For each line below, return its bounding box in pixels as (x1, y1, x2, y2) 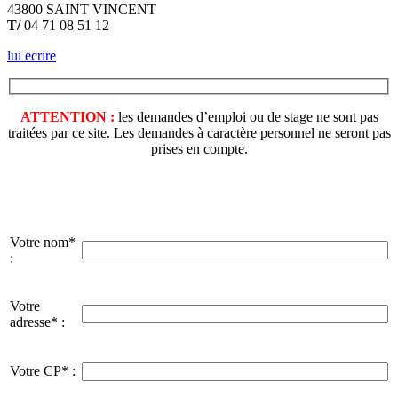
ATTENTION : (20, 109, 115, 125)
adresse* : (10, 314, 65, 330)
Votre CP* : (10, 363, 76, 379)
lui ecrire (7, 47, 56, 63)
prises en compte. (150, 141, 248, 157)
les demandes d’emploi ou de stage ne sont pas (114, 109, 378, 125)
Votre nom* (10, 235, 76, 251)
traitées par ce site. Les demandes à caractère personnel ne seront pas (7, 125, 391, 141)
